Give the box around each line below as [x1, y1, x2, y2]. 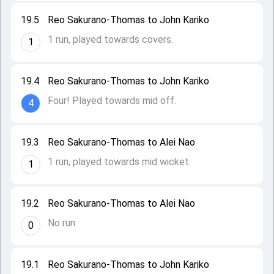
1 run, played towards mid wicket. [48, 156, 191, 168]
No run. [48, 217, 77, 229]
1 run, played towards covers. [48, 34, 173, 45]
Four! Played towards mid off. [48, 95, 176, 106]
